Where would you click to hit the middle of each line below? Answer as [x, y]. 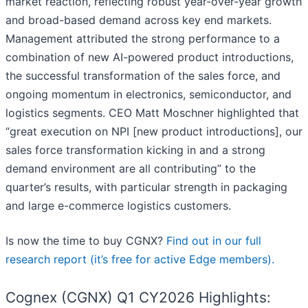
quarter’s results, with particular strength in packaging [146, 187]
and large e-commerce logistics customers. [118, 206]
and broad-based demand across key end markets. [139, 20]
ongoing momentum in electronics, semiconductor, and [148, 95]
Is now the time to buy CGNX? [86, 241]
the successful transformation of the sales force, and [143, 76]
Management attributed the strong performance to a [143, 39]
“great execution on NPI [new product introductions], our [154, 132]
